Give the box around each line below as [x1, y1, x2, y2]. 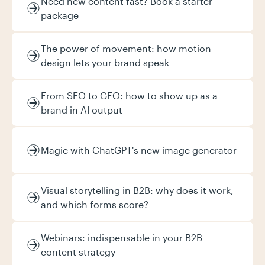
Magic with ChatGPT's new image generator [41, 144, 237, 156]
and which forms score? [41, 199, 148, 210]
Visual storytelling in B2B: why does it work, [41, 185, 234, 196]
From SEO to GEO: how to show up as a [41, 90, 218, 101]
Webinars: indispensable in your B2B [41, 232, 202, 243]
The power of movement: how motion [41, 43, 211, 54]
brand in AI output [41, 104, 122, 115]
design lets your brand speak [41, 57, 169, 68]
